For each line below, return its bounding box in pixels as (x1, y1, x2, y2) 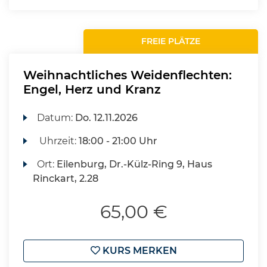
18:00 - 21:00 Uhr (79, 135, 158, 147)
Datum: (37, 112, 76, 123)
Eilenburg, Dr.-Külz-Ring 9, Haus (57, 159, 213, 170)
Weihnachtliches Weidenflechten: (23, 68, 232, 82)
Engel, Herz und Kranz (23, 82, 161, 97)
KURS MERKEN (100, 245, 177, 256)
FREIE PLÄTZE (141, 36, 201, 46)
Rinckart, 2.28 (33, 173, 98, 184)
